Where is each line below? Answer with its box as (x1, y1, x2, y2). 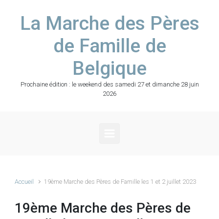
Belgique (72, 57, 147, 80)
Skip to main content (12, 7, 82, 17)
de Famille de (53, 35, 166, 57)
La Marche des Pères (20, 12, 199, 35)
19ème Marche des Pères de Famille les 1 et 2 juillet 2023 (44, 178, 197, 185)
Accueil (15, 178, 34, 185)
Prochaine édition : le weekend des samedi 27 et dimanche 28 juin (20, 81, 199, 88)
